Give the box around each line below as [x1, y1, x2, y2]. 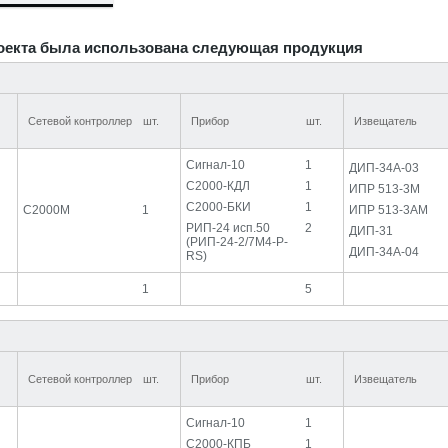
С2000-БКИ [186, 200, 251, 214]
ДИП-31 [349, 224, 393, 238]
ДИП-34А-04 [349, 245, 419, 259]
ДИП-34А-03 [349, 161, 419, 175]
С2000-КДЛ [186, 179, 250, 193]
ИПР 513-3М [349, 182, 420, 196]
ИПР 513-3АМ [349, 203, 428, 217]
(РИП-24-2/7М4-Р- [186, 235, 288, 249]
